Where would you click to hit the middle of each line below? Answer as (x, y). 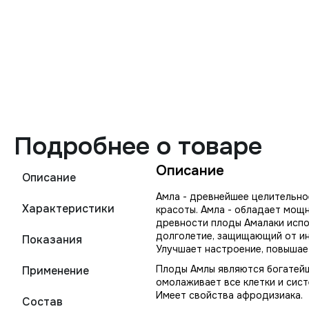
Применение (56, 271)
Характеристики (68, 209)
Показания (52, 240)
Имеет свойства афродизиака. (229, 295)
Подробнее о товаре (138, 146)
